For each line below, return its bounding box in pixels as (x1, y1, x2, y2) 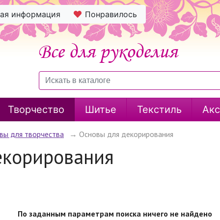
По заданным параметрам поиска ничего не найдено (18, 209, 212, 219)
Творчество (7, 104, 64, 115)
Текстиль (137, 104, 182, 115)
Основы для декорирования (79, 129, 173, 139)
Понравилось (82, 9, 139, 19)
